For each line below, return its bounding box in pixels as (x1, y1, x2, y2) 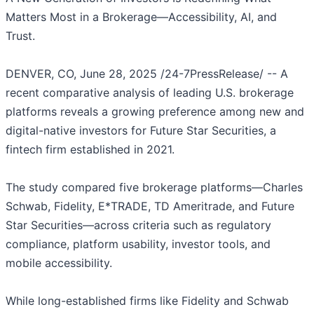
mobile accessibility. (6, 256, 112, 271)
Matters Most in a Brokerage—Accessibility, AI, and (6, 10, 277, 25)
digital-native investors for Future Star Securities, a (6, 123, 276, 138)
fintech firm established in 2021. (6, 142, 175, 157)
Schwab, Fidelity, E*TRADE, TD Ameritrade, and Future (6, 199, 294, 214)
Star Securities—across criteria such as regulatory (6, 218, 271, 233)
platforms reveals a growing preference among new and (6, 104, 304, 119)
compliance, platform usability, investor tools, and (6, 237, 271, 252)
